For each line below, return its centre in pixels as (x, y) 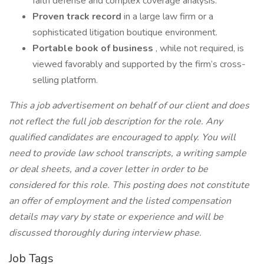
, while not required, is (200, 48)
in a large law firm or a (169, 16)
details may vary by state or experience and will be (116, 217)
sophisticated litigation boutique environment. (125, 32)
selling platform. (65, 80)
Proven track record (78, 16)
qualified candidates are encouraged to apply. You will (122, 137)
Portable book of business (94, 48)
